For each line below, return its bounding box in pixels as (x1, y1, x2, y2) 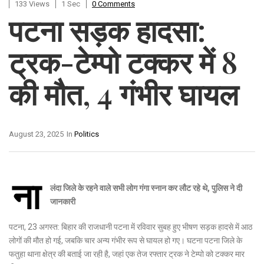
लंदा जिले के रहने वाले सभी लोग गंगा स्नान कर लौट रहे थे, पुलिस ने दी (50, 183, 242, 193)
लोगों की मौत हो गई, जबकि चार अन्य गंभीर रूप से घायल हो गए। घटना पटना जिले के (9, 235, 242, 245)
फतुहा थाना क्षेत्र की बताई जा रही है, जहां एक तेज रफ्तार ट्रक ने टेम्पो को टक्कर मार (9, 249, 245, 259)
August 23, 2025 (9, 129, 64, 138)
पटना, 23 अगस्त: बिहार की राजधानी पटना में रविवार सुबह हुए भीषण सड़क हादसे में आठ (9, 222, 252, 232)
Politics (74, 129, 99, 138)
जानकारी (50, 196, 75, 206)
